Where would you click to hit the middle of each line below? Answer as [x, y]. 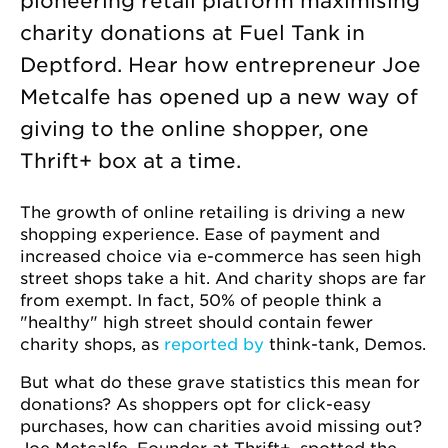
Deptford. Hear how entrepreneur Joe [220, 65]
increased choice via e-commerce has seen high [220, 256]
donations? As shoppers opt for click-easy [195, 404]
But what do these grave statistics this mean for [220, 382]
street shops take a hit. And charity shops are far [223, 278]
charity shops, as [92, 344]
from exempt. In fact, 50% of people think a [201, 300]
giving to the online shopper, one [194, 129]
